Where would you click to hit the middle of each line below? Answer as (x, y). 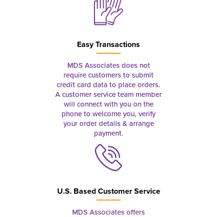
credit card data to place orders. (108, 85)
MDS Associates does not (108, 65)
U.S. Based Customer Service (108, 191)
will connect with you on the (108, 104)
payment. (108, 133)
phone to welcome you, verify (108, 114)
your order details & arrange (108, 123)
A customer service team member (108, 94)
